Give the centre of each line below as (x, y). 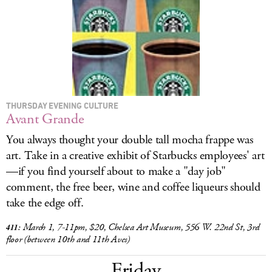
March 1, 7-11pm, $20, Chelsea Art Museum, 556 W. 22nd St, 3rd (140, 227)
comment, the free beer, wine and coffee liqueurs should (133, 187)
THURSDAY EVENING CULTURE (62, 105)
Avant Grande (45, 119)
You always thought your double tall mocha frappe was (130, 140)
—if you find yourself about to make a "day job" (116, 172)
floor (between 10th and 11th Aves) (68, 240)
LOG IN (136, 13)
